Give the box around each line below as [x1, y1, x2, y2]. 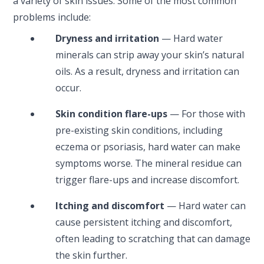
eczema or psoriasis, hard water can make [55, 140, 241, 153]
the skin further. [55, 248, 128, 262]
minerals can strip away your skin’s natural [55, 48, 245, 61]
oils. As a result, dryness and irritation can [55, 64, 240, 78]
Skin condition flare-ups [55, 107, 168, 120]
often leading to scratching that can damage [55, 232, 251, 245]
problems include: [13, 10, 91, 24]
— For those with [167, 107, 246, 120]
